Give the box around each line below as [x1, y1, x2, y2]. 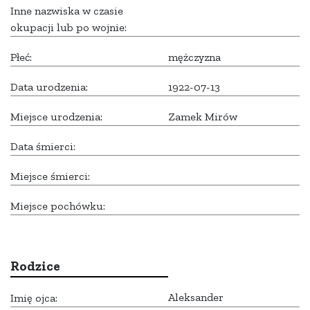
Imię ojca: [10, 291, 57, 305]
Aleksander [168, 291, 224, 304]
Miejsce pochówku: [10, 199, 105, 213]
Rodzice [10, 258, 60, 275]
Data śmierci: [10, 140, 75, 154]
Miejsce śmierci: [10, 170, 90, 183]
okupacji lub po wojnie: [10, 21, 127, 35]
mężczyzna [168, 51, 221, 64]
